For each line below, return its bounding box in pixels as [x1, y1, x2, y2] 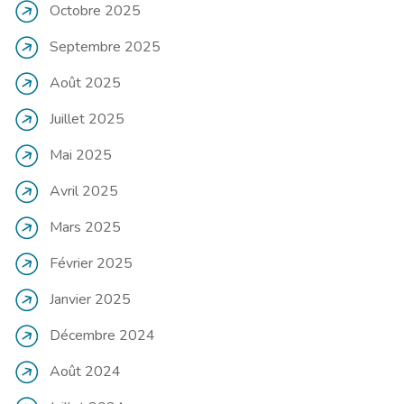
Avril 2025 [50, 180, 118, 201]
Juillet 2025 [50, 108, 124, 129]
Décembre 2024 [50, 325, 155, 345]
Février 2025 [50, 252, 133, 273]
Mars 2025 [50, 216, 121, 237]
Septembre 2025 [50, 36, 161, 57]
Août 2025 [50, 72, 121, 93]
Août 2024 [50, 361, 121, 381]
